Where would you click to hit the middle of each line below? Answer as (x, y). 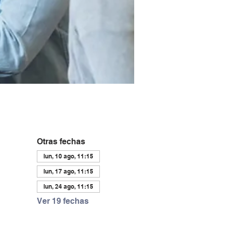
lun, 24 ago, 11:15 (68, 186)
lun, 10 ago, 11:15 (68, 156)
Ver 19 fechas (63, 201)
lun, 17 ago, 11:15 (68, 171)
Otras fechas (61, 142)
